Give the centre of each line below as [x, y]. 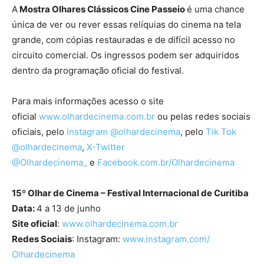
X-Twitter [106, 147]
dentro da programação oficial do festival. [98, 71]
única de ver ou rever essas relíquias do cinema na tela [126, 25]
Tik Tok [221, 132]
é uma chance [216, 9]
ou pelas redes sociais [203, 117]
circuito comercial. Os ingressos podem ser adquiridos [126, 55]
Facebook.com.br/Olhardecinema [166, 163]
